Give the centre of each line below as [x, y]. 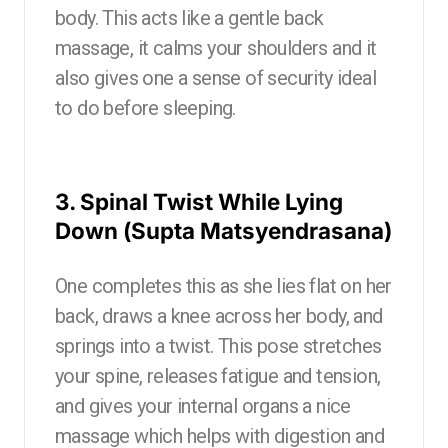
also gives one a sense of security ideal [215, 77]
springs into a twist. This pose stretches [218, 345]
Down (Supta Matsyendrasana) [223, 230]
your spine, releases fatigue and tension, [218, 375]
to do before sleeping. [145, 107]
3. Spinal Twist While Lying [199, 201]
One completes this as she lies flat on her [223, 285]
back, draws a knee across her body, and [219, 315]
